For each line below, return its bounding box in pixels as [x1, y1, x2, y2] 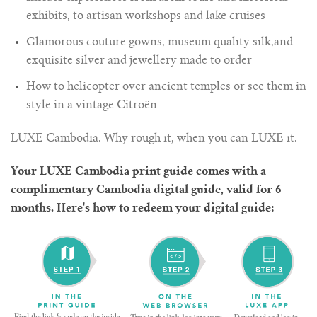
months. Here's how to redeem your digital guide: [11, 202, 275, 214]
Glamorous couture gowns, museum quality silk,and [26, 37, 293, 49]
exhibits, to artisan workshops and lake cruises [26, 11, 265, 23]
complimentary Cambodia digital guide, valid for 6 [11, 184, 282, 196]
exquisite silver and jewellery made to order [26, 55, 252, 67]
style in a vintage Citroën [26, 100, 157, 112]
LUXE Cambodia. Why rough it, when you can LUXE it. [11, 132, 297, 144]
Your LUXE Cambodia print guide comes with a [11, 166, 266, 178]
